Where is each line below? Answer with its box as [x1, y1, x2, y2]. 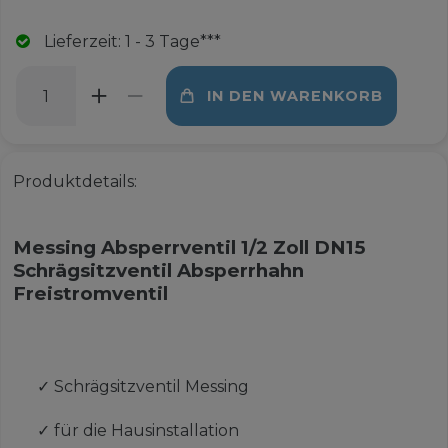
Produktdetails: [12, 172, 137, 192]
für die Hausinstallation [53, 421, 239, 441]
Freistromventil [12, 282, 168, 306]
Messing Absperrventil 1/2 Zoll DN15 [12, 236, 365, 260]
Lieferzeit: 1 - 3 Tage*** [43, 32, 221, 52]
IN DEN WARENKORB [206, 86, 383, 105]
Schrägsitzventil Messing [53, 377, 249, 397]
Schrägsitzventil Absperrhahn [12, 259, 304, 283]
